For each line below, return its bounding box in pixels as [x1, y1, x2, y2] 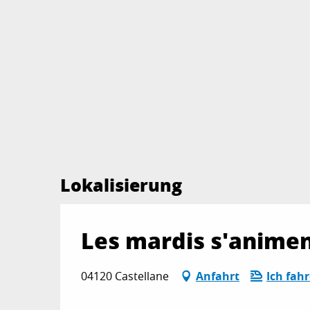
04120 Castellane [81, 268, 169, 284]
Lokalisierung [60, 172, 182, 197]
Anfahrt [196, 268, 239, 284]
